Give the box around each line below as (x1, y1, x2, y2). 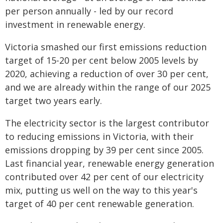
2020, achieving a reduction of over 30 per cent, (5, 68, 209, 80)
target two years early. (5, 95, 102, 107)
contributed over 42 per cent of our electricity (5, 171, 204, 183)
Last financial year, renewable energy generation (5, 157, 214, 169)
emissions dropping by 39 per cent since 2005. (5, 144, 204, 156)
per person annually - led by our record (5, 5, 173, 17)
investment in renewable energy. (5, 18, 145, 30)
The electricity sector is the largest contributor (5, 117, 209, 129)
